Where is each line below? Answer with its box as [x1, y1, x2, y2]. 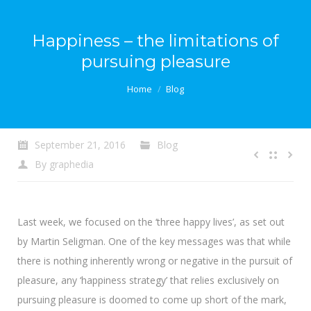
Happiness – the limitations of [32, 31, 279, 51]
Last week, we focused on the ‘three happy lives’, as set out [17, 215, 285, 228]
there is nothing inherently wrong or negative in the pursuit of [17, 254, 292, 267]
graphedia [49, 158, 94, 171]
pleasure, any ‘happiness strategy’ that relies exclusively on [17, 274, 279, 287]
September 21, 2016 [35, 138, 126, 151]
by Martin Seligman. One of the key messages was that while [17, 235, 291, 248]
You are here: [27, 82, 87, 95]
